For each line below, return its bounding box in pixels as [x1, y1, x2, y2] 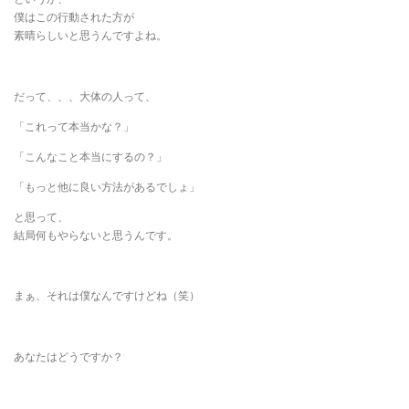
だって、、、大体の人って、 [14, 88, 156, 104]
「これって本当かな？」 [14, 118, 134, 134]
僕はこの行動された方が [14, 9, 134, 26]
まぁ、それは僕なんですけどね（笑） [14, 288, 200, 304]
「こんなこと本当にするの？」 [14, 148, 167, 164]
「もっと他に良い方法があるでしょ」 [14, 179, 200, 194]
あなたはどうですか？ [14, 348, 123, 364]
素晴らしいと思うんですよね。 [14, 27, 167, 44]
